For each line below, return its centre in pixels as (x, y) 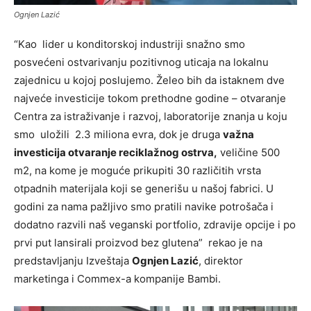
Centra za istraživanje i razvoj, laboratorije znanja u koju (151, 117)
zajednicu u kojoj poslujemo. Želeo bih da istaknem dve (149, 81)
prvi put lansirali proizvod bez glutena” (108, 243)
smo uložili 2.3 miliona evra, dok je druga (118, 135)
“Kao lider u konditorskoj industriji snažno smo (129, 44)
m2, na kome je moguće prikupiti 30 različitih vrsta (137, 171)
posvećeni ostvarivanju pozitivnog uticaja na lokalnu (141, 62)
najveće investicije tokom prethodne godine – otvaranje (150, 99)
